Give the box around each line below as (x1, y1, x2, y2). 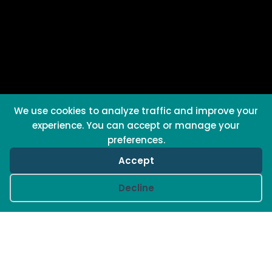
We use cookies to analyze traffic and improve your (14, 104, 258, 117)
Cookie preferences (27, 180, 122, 193)
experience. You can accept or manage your (32, 119, 240, 132)
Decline (118, 182, 154, 194)
